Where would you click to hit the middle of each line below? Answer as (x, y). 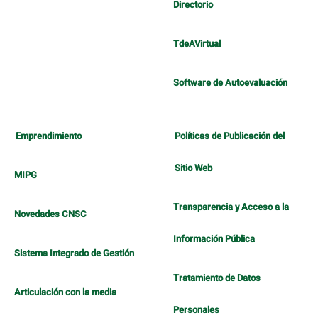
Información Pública (214, 239)
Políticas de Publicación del (230, 136)
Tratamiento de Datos (217, 278)
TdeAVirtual (197, 44)
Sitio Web (193, 168)
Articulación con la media (65, 292)
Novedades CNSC (50, 214)
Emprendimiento (49, 136)
